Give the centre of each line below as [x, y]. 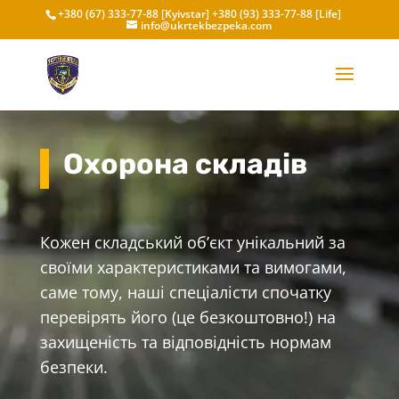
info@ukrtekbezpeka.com [207, 25]
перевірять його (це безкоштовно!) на [187, 317]
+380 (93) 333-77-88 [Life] [277, 14]
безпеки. [73, 366]
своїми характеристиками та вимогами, [193, 267]
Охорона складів [185, 163]
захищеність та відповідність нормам [185, 342]
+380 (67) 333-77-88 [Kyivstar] [135, 14]
